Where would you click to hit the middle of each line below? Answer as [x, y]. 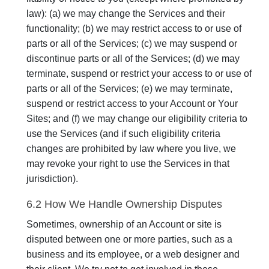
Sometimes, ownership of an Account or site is [124, 224]
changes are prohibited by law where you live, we [131, 149]
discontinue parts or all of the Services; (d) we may [133, 59]
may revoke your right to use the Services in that [128, 164]
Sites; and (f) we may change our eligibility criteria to [137, 119]
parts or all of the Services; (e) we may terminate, [129, 89]
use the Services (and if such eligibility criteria [123, 134]
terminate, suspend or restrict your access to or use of [139, 74]
